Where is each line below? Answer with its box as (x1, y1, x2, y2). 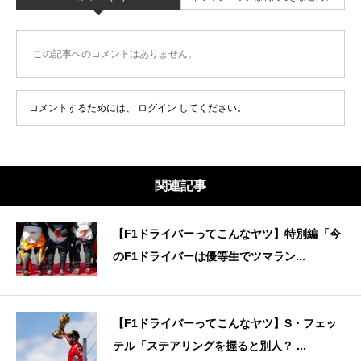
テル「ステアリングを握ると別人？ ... (113, 339, 306, 353)
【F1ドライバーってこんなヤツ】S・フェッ (113, 317, 337, 330)
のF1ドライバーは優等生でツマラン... (113, 250, 305, 263)
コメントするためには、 (29, 102, 138, 114)
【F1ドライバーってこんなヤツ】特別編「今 (113, 227, 341, 241)
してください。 (176, 102, 247, 114)
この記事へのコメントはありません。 (33, 48, 197, 60)
